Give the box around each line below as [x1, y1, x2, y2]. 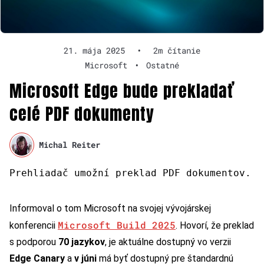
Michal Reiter [39, 139, 101, 151]
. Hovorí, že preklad [176, 219, 254, 231]
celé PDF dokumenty [9, 101, 154, 126]
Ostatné [146, 59, 179, 71]
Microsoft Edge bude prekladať [9, 78, 235, 103]
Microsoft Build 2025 [58, 218, 176, 231]
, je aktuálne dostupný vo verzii [105, 236, 231, 247]
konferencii [9, 219, 58, 231]
